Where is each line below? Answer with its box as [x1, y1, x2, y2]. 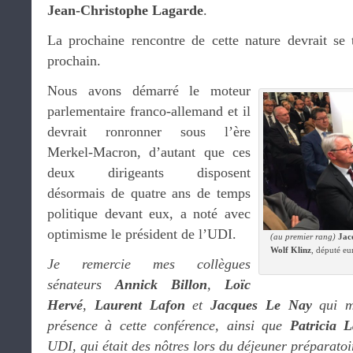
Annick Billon [115, 277, 207, 292]
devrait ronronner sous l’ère [47, 124, 251, 139]
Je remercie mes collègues [47, 256, 251, 272]
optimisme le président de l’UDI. [47, 226, 236, 242]
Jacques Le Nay [210, 297, 312, 313]
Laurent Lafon [87, 297, 185, 313]
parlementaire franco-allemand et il [47, 103, 251, 119]
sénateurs [47, 277, 115, 292]
